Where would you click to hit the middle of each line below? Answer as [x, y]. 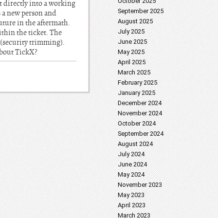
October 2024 [137, 123]
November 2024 [140, 113]
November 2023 [140, 185]
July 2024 [131, 154]
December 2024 [140, 103]
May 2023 [131, 195]
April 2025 [132, 62]
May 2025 [131, 52]
